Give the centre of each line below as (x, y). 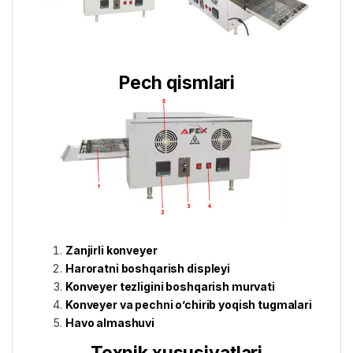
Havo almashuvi (111, 323)
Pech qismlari (176, 82)
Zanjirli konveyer (111, 251)
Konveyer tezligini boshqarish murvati (170, 287)
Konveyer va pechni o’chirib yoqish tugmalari (189, 305)
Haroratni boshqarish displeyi (148, 269)
